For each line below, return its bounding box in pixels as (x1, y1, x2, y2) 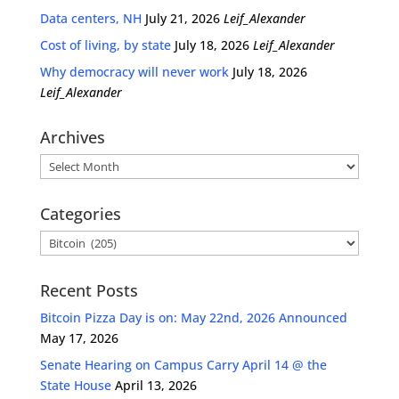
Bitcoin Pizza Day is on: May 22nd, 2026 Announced (39, 309, 347, 327)
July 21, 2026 (144, 10, 220, 28)
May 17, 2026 (39, 330, 118, 347)
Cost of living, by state (39, 37, 171, 54)
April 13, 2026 (114, 377, 197, 395)
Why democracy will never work (39, 63, 229, 81)
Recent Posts (39, 280, 138, 302)
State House (39, 377, 111, 395)
